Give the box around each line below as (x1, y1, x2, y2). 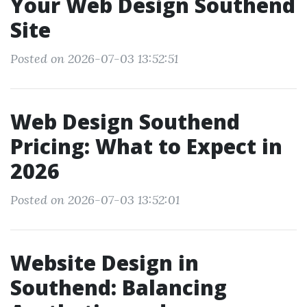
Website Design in (10, 249, 199, 277)
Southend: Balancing (10, 273, 227, 302)
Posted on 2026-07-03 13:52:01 (10, 192, 180, 208)
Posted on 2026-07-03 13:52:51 (10, 51, 178, 66)
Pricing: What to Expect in (10, 132, 282, 160)
